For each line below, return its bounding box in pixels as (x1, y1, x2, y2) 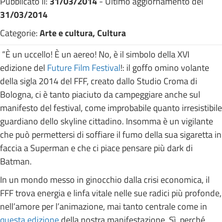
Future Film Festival (47, 60, 120, 74)
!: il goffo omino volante (120, 60, 209, 74)
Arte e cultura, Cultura (40, 26, 126, 40)
